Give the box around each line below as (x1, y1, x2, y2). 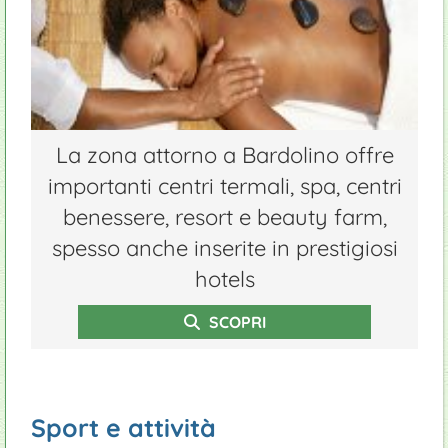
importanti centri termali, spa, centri (47, 172, 402, 200)
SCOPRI (204, 312, 266, 332)
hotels (194, 265, 255, 293)
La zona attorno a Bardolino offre (55, 141, 394, 169)
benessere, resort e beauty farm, (62, 203, 387, 231)
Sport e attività (31, 412, 216, 443)
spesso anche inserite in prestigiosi (51, 234, 398, 262)
